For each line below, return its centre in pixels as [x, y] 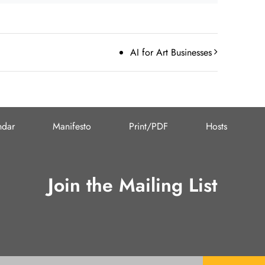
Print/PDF [148, 126]
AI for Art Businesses [171, 52]
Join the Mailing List [132, 185]
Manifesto [72, 126]
